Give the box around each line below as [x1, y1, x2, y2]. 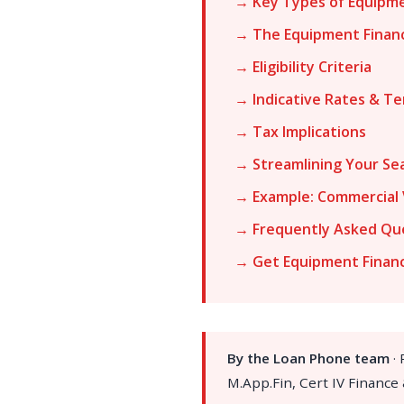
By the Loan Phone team [227, 349, 390, 367]
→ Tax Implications [234, 122, 366, 142]
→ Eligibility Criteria [234, 57, 372, 77]
